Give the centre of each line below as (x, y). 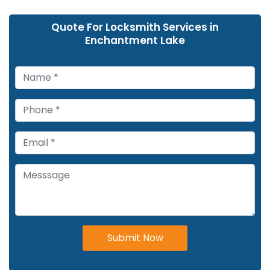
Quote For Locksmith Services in (135, 27)
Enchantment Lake (135, 40)
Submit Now (135, 237)
